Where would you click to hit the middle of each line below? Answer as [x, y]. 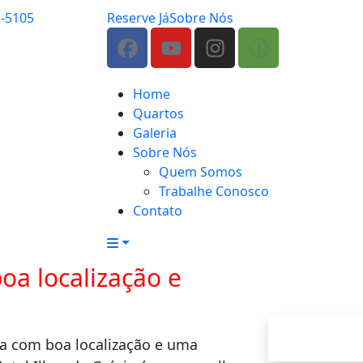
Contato [158, 211]
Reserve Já [138, 18]
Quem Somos [201, 172]
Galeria [155, 133]
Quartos [158, 113]
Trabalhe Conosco [214, 191]
